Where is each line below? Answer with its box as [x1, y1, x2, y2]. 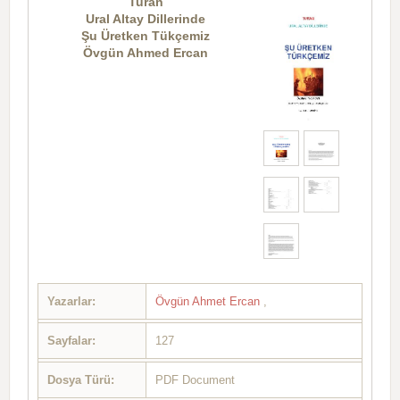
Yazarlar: [47, 295, 96, 309]
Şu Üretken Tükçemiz [81, 28, 211, 43]
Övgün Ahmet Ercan [155, 295, 263, 309]
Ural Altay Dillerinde [86, 11, 206, 26]
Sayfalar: [47, 334, 96, 348]
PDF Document [155, 373, 235, 387]
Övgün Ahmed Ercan [83, 45, 209, 60]
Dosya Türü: [47, 373, 114, 387]
